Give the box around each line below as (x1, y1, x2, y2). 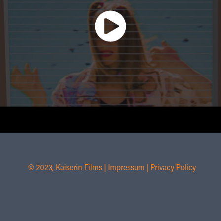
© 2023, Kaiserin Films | (28, 162, 108, 172)
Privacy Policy (150, 162, 196, 172)
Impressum (108, 162, 145, 172)
